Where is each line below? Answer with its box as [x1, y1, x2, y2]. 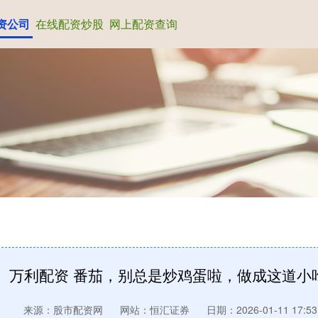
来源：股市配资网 [23, 302, 106, 317]
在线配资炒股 [35, 16, 104, 32]
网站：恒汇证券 [120, 302, 190, 317]
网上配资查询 [109, 16, 177, 32]
